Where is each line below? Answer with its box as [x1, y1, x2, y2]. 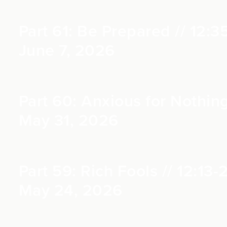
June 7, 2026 [18, 41, 115, 60]
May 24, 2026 [18, 181, 123, 200]
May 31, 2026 [18, 111, 119, 130]
